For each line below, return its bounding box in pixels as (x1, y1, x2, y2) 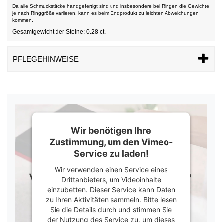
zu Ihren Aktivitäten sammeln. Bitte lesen (45, 195, 177, 204)
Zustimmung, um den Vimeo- (49, 136, 173, 147)
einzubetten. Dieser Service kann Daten (47, 185, 175, 194)
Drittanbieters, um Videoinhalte (61, 175, 161, 184)
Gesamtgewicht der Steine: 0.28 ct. (12, 28, 106, 35)
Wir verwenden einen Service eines (55, 165, 167, 174)
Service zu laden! (73, 148, 149, 159)
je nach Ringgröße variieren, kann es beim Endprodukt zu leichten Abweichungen (12, 10, 199, 16)
